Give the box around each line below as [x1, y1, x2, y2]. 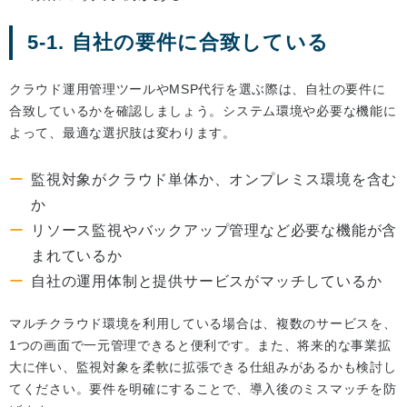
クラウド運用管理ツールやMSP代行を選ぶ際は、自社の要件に [9, 82, 386, 97]
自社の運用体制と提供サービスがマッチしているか [31, 273, 382, 290]
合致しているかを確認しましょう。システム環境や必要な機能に [9, 104, 397, 119]
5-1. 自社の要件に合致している [27, 31, 329, 55]
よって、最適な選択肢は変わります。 [9, 125, 236, 141]
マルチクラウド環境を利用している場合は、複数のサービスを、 [9, 316, 397, 332]
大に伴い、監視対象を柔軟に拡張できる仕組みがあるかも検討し [9, 360, 397, 375]
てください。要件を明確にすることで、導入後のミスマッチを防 [9, 382, 397, 397]
